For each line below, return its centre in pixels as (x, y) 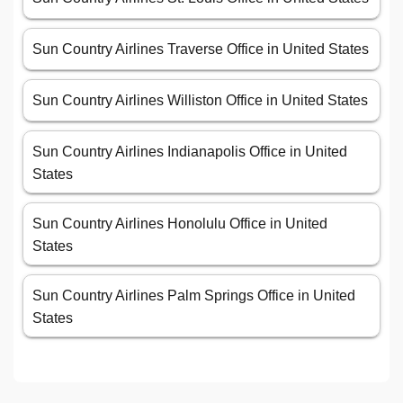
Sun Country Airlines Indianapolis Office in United (190, 152)
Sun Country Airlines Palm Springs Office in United (194, 296)
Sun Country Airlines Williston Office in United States (200, 101)
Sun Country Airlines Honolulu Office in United (180, 224)
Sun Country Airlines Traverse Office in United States (201, 49)
